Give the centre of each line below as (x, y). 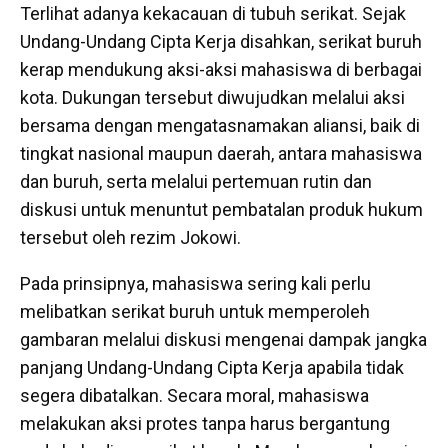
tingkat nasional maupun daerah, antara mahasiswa (221, 154)
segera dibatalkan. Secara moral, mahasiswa (194, 396)
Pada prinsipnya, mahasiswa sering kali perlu (195, 284)
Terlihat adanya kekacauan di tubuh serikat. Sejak (213, 14)
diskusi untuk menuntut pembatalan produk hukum (221, 210)
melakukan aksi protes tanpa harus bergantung (205, 424)
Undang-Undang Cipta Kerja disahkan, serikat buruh (221, 42)
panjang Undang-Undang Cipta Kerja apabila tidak (212, 368)
